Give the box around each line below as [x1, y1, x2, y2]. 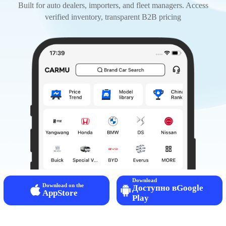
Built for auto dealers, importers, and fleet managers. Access [18, 1, 208, 10]
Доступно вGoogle [132, 183, 204, 193]
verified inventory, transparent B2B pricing [45, 13, 181, 22]
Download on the [42, 182, 84, 189]
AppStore [42, 188, 78, 198]
